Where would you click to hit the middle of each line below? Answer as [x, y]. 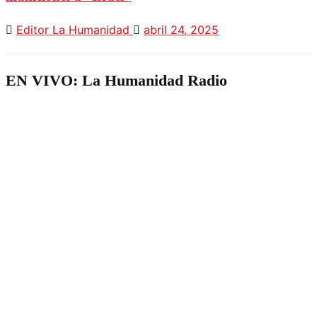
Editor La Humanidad [75, 29]
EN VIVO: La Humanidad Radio [116, 81]
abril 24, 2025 [181, 29]
